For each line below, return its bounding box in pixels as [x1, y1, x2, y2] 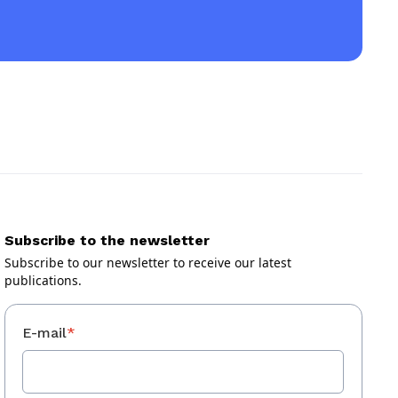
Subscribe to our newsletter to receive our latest [4, 254, 291, 272]
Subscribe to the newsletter [4, 232, 210, 250]
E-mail [22, 323, 68, 341]
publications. [4, 272, 82, 290]
